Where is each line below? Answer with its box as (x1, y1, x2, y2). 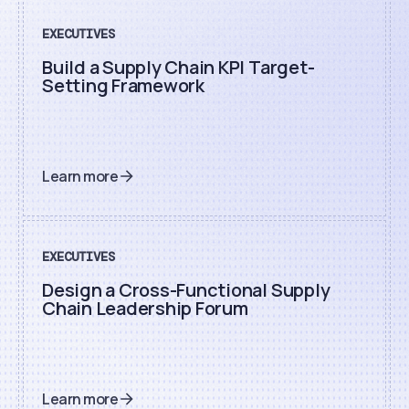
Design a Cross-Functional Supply (42, 278, 330, 302)
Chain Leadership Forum (42, 296, 248, 320)
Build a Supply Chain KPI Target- (42, 55, 315, 79)
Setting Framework (42, 73, 204, 98)
